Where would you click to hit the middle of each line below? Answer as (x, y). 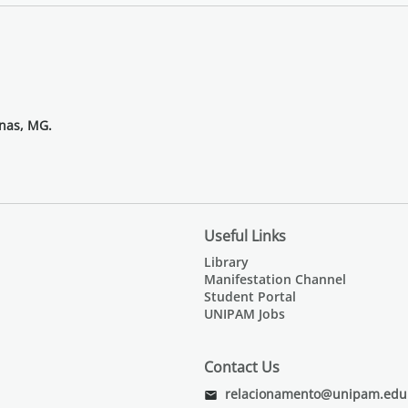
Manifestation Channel (275, 279)
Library (226, 262)
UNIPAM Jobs (245, 314)
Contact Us (242, 367)
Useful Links (245, 236)
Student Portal (250, 296)
